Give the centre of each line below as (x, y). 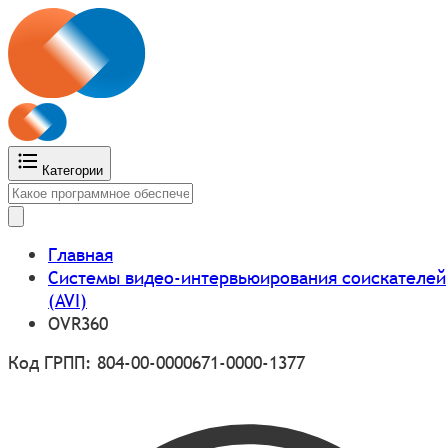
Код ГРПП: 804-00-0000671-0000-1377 (156, 362)
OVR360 (78, 323)
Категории (72, 170)
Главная (80, 254)
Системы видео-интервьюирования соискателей (247, 277)
